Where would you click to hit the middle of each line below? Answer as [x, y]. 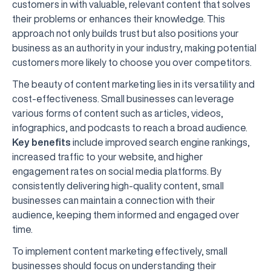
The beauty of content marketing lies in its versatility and [133, 84]
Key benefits [41, 142]
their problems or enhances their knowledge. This [119, 19]
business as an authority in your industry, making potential [134, 48]
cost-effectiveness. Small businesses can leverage [123, 99]
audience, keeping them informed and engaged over [126, 215]
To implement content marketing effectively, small [120, 251]
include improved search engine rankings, [160, 142]
